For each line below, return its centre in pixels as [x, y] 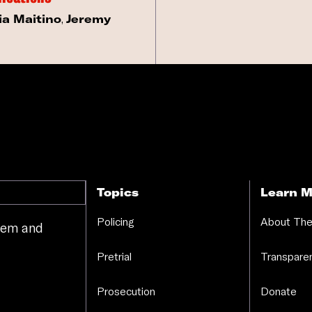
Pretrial [114, 257]
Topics [117, 193]
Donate [278, 291]
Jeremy [88, 18]
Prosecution [126, 291]
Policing [115, 222]
